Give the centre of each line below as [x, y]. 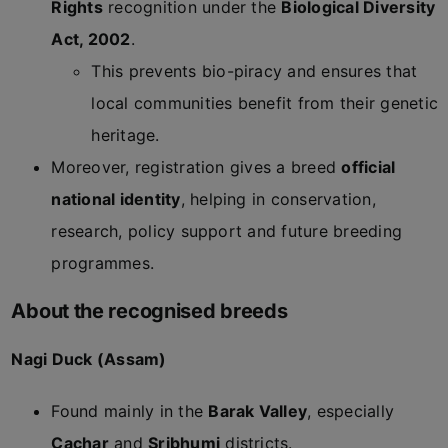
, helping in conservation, [278, 199]
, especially [351, 411]
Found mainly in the [130, 411]
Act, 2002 [91, 39]
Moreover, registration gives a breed [196, 167]
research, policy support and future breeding [227, 231]
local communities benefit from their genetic [265, 103]
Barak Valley [258, 411]
